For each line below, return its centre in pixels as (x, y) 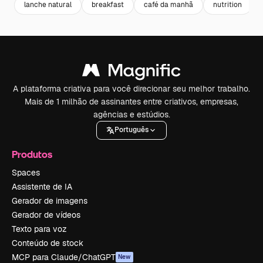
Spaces (26, 172)
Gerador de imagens (50, 200)
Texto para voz (39, 229)
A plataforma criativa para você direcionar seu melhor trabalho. (131, 88)
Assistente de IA (42, 186)
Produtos (32, 154)
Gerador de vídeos (46, 215)
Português (131, 130)
